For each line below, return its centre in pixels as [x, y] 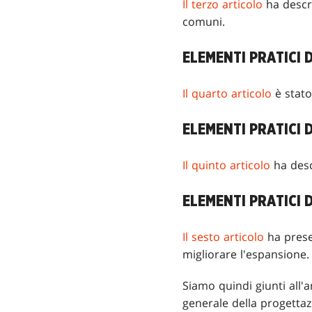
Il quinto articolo [226, 165]
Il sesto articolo [223, 237]
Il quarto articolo [227, 94]
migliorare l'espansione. [246, 255]
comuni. [204, 22]
